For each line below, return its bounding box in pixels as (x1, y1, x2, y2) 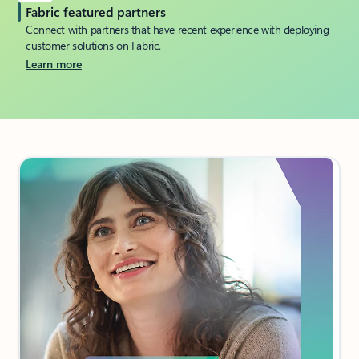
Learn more (26, 55, 82, 71)
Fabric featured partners (26, 2, 166, 20)
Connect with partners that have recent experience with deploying (26, 21, 329, 37)
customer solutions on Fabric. (26, 37, 161, 53)
